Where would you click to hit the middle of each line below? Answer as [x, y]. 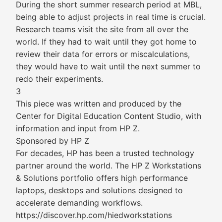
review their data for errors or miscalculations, [103, 54]
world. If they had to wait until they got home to [106, 42]
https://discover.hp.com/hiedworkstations [94, 215]
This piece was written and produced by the [99, 104]
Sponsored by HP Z [53, 141]
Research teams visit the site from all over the [102, 29]
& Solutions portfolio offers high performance [102, 178]
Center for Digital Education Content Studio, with [109, 116]
